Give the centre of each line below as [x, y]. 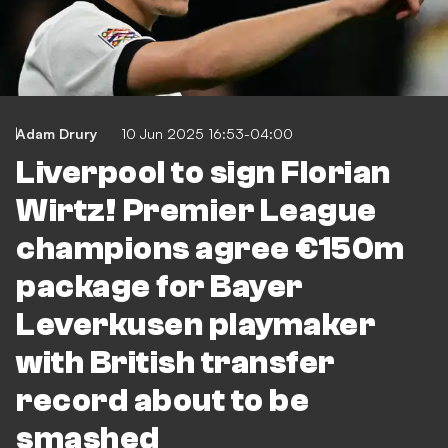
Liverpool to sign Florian [203, 173]
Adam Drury [56, 133]
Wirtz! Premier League [196, 211]
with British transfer [175, 363]
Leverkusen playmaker [195, 325]
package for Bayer [159, 287]
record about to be [162, 401]
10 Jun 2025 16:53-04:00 [207, 133]
